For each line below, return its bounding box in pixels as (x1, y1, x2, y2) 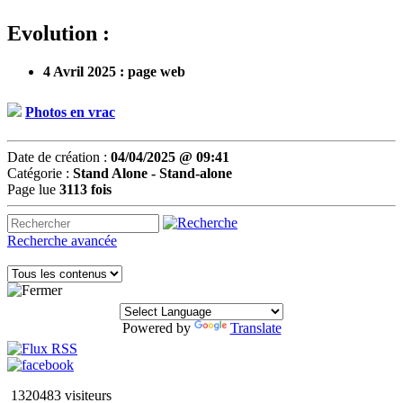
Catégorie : (7, 165, 73, 181)
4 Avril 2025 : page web (43, 64, 185, 80)
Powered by (121, 319, 194, 336)
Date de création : (7, 148, 111, 165)
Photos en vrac (25, 104, 115, 121)
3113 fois (59, 181, 112, 197)
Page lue (7, 181, 59, 197)
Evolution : (7, 22, 115, 46)
